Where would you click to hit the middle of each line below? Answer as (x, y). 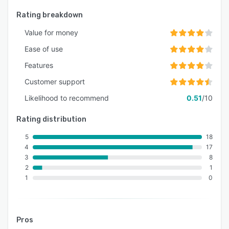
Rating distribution (51, 120)
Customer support (55, 82)
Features (39, 65)
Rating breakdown (50, 15)
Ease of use (44, 49)
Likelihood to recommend (67, 98)
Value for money (51, 33)
